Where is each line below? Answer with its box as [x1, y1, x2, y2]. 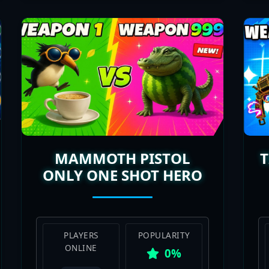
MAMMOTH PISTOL [54, 96, 190, 116]
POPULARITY [138, 177, 190, 189]
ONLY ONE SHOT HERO [42, 113, 202, 133]
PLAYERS [64, 177, 98, 189]
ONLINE [64, 190, 97, 202]
